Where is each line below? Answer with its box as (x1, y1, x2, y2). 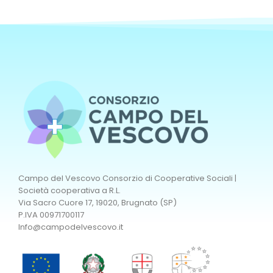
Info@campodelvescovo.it (18, 221, 123, 233)
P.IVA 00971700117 (18, 208, 84, 221)
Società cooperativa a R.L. (18, 184, 121, 196)
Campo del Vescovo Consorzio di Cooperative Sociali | (18, 172, 236, 184)
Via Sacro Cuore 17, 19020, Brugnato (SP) (18, 196, 177, 208)
